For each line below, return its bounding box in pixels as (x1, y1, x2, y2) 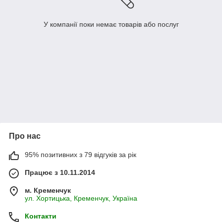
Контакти (25, 212, 56, 221)
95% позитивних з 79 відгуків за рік (25, 151, 136, 159)
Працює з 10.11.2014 (25, 168, 95, 177)
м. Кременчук (25, 186, 71, 195)
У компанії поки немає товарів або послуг (43, 20, 179, 29)
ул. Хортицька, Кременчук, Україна (25, 194, 137, 203)
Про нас (9, 132, 41, 141)
